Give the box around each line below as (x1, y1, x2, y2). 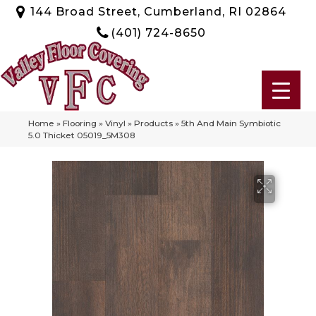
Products (134, 117, 173, 128)
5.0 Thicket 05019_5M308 (28, 129, 135, 140)
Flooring (63, 117, 97, 128)
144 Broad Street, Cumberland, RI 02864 (30, 4, 286, 18)
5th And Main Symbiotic (181, 117, 281, 128)
